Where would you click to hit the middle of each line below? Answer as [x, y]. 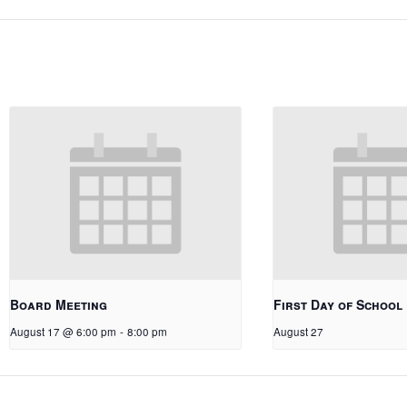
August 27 [298, 332]
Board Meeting [58, 305]
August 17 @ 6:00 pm [63, 332]
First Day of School [338, 305]
